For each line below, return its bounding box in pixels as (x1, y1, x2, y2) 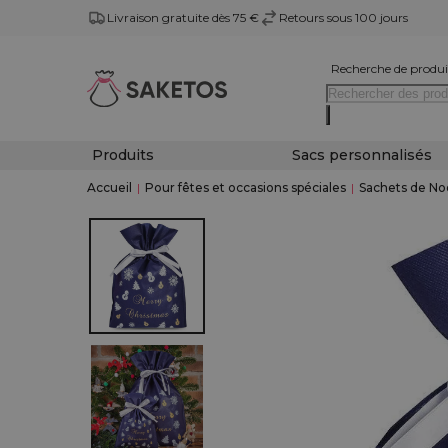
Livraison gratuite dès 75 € (107, 10, 259, 25)
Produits (92, 146, 154, 164)
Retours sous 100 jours (279, 10, 408, 25)
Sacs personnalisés (291, 146, 432, 164)
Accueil (87, 180, 132, 195)
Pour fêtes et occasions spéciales (145, 180, 346, 195)
